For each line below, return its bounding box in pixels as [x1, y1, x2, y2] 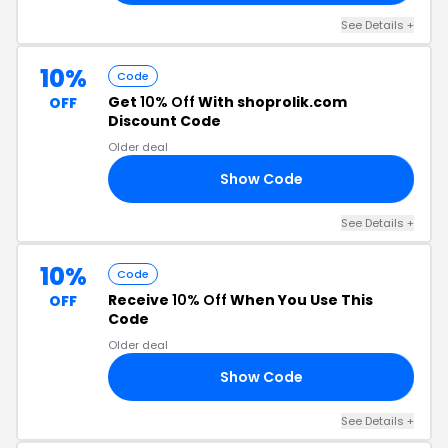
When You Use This [227, 290, 373, 310]
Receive [108, 290, 172, 310]
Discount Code [108, 111, 221, 131]
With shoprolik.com [195, 92, 347, 112]
